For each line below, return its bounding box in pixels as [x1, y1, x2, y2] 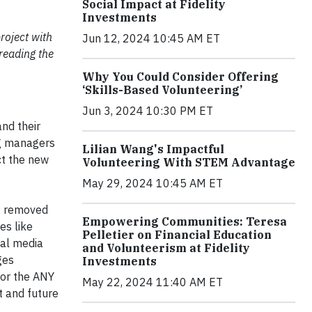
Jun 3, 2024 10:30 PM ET [82, 104, 213, 118]
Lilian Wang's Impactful [82, 142, 224, 157]
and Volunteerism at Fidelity [82, 241, 250, 256]
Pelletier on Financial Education [82, 228, 272, 242]
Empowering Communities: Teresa [82, 214, 287, 229]
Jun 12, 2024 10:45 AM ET [82, 31, 220, 46]
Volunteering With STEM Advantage [82, 155, 295, 170]
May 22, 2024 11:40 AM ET [82, 275, 223, 290]
